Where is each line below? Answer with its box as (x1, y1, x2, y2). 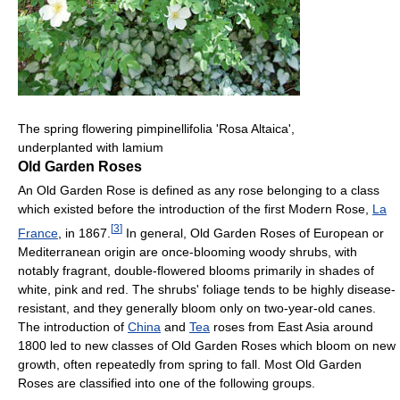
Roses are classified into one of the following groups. (18, 375, 315, 390)
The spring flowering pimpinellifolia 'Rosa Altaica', (18, 121, 295, 137)
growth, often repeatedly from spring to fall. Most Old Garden (18, 356, 362, 371)
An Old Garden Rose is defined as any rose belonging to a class (18, 183, 379, 198)
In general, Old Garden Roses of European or (122, 225, 384, 240)
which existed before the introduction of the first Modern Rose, (18, 202, 372, 217)
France (18, 225, 58, 240)
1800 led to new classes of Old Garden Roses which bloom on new (18, 337, 396, 353)
